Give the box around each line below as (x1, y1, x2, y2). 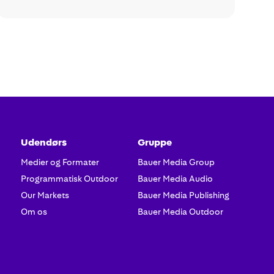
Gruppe (137, 136, 172, 149)
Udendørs (20, 136, 67, 149)
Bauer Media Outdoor (137, 207, 223, 217)
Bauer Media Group (137, 157, 215, 168)
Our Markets (20, 190, 69, 201)
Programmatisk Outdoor (20, 174, 118, 184)
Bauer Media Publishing (137, 190, 229, 201)
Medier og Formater (20, 157, 99, 168)
